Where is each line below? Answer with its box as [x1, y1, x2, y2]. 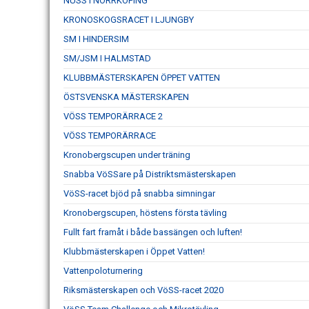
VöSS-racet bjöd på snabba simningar [63, 188, 215, 199]
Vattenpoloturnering [63, 265, 143, 276]
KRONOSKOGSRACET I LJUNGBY [63, 14, 194, 25]
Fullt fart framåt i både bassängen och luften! [63, 226, 242, 237]
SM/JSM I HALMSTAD [63, 52, 151, 63]
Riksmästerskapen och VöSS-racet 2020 [63, 284, 223, 295]
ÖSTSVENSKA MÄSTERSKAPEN [63, 91, 189, 102]
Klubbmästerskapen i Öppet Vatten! [63, 246, 205, 257]
